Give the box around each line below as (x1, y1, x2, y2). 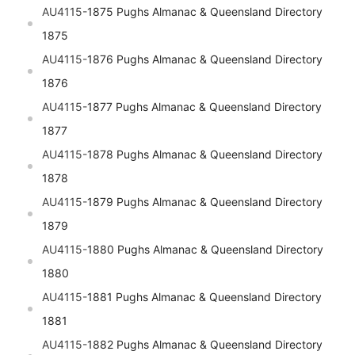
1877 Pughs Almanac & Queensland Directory (87, 100, 322, 114)
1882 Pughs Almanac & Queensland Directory (87, 338, 323, 352)
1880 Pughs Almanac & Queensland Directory (87, 242, 323, 257)
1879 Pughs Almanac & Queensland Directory (87, 195, 323, 209)
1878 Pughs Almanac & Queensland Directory (87, 147, 323, 162)
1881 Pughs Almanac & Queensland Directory (87, 290, 322, 304)
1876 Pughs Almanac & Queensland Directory (87, 52, 323, 67)
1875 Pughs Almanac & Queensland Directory (87, 5, 323, 19)
